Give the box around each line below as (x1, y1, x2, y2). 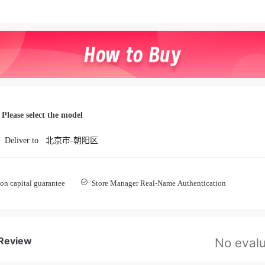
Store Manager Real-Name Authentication (91, 179, 226, 187)
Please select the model (1, 110, 83, 119)
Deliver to (4, 135, 38, 145)
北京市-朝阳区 (46, 135, 99, 145)
